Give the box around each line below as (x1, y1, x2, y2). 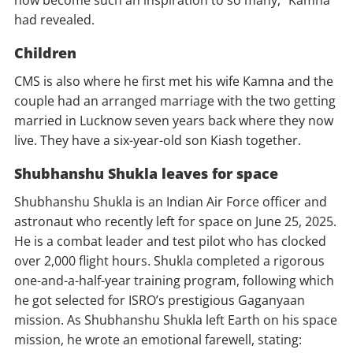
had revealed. (14, 11, 95, 29)
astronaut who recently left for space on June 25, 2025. (14, 213, 336, 231)
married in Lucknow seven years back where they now (14, 112, 333, 130)
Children (14, 43, 76, 63)
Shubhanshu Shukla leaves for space (14, 164, 278, 184)
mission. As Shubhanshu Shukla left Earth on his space (14, 311, 337, 329)
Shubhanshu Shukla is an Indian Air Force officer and (14, 193, 327, 211)
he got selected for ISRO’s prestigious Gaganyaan (14, 292, 305, 310)
